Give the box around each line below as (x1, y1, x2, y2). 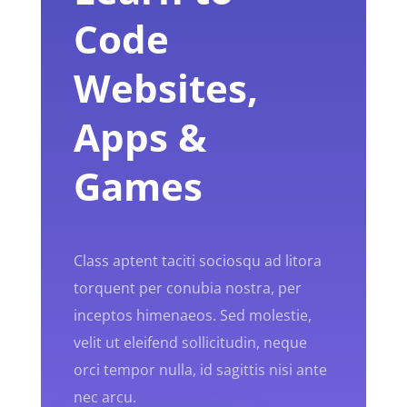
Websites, (73, 62, 258, 114)
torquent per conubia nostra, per (73, 278, 302, 298)
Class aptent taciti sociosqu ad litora (73, 251, 322, 271)
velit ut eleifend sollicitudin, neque (73, 333, 307, 352)
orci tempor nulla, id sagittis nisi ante (73, 360, 327, 380)
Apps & (73, 111, 207, 163)
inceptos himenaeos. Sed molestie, (73, 305, 312, 325)
